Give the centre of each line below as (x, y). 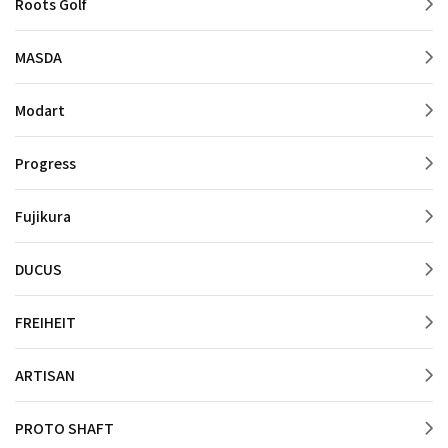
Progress (45, 163)
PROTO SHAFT (64, 428)
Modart (40, 110)
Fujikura (43, 216)
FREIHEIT (45, 322)
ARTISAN (45, 375)
